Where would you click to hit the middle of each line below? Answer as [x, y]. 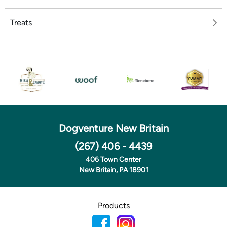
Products [113, 205]
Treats [21, 23]
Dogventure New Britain [113, 128]
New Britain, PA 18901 [113, 170]
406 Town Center [113, 159]
